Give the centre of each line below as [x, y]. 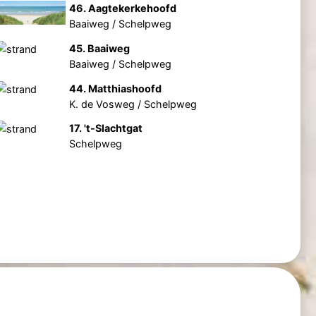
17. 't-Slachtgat [106, 128]
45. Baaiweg [100, 48]
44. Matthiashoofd [116, 88]
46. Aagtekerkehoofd [123, 8]
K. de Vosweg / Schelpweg [133, 104]
